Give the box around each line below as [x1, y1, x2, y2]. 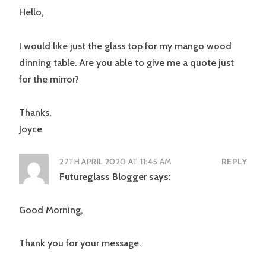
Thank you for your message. [19, 237, 141, 249]
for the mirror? [19, 73, 79, 85]
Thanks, [19, 107, 51, 119]
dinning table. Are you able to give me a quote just [19, 56, 234, 68]
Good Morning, [19, 204, 83, 216]
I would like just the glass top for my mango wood [19, 40, 232, 52]
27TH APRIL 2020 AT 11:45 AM [59, 156, 172, 167]
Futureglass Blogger [59, 171, 147, 183]
